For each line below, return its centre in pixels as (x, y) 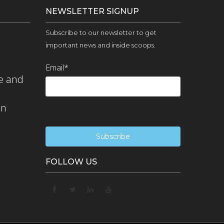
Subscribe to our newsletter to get (101, 32)
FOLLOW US (71, 162)
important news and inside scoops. (100, 45)
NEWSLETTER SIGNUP (92, 11)
